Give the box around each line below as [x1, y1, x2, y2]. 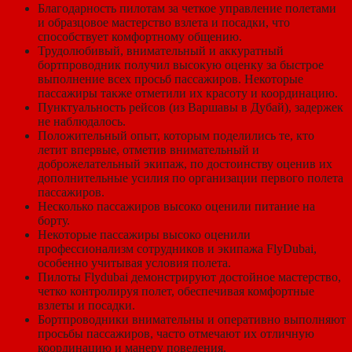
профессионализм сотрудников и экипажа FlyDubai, [38, 241, 317, 255]
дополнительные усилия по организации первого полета [38, 170, 343, 185]
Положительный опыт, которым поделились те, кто [38, 128, 314, 142]
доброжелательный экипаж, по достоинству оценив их [38, 156, 332, 170]
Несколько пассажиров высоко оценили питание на [38, 199, 315, 213]
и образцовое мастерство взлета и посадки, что [38, 15, 290, 29]
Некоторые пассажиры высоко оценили [38, 227, 251, 241]
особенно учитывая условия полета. [38, 255, 231, 269]
